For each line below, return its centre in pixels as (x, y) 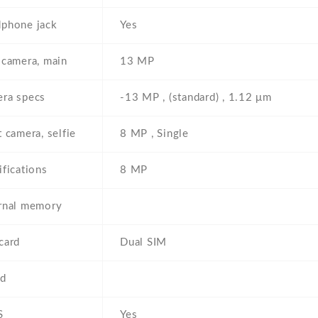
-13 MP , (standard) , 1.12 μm (196, 98)
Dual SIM (143, 243)
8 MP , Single (154, 134)
